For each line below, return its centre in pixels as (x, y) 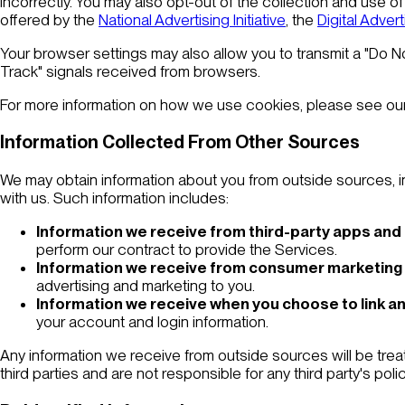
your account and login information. (152, 322)
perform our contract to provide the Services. (187, 250)
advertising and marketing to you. (146, 286)
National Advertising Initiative (192, 19)
